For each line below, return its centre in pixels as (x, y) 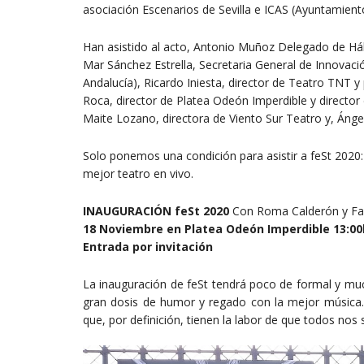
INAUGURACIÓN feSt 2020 (158, 210)
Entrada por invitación (148, 246)
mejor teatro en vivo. (138, 173)
